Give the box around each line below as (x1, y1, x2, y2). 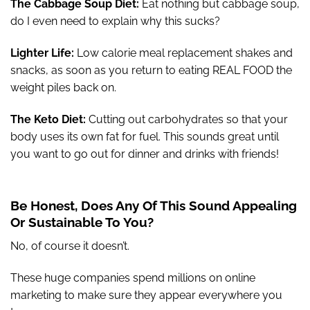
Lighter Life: (10, 46, 74, 60)
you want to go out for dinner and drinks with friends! (10, 147, 279, 161)
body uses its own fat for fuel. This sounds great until (10, 129, 279, 143)
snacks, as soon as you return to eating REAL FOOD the (10, 63, 292, 77)
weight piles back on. (10, 80, 116, 94)
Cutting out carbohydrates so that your (86, 112, 288, 126)
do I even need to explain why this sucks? (10, 15, 220, 28)
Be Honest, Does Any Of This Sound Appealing (10, 198, 297, 214)
